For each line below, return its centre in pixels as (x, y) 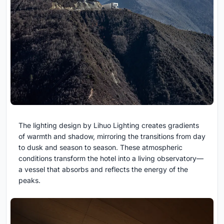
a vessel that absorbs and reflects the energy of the (103, 169)
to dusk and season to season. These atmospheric (100, 147)
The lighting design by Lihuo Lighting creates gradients (109, 125)
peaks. (29, 180)
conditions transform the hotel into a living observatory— (111, 158)
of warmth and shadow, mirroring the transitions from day (112, 136)
